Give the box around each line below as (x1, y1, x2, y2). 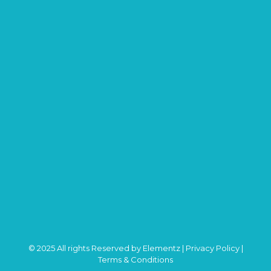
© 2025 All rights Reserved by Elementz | (28, 243, 186, 253)
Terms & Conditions (98, 254, 173, 264)
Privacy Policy (185, 243, 240, 253)
